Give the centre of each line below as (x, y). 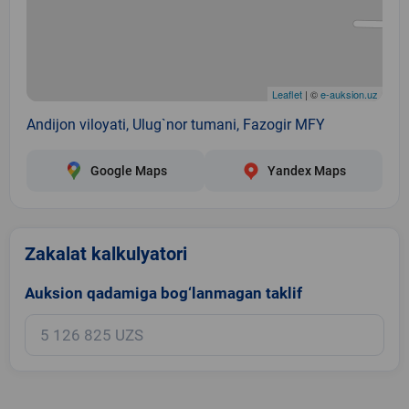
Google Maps (128, 170)
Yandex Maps (306, 170)
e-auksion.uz (349, 94)
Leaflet (287, 94)
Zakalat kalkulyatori (106, 253)
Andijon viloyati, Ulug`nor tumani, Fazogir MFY (176, 124)
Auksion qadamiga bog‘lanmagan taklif (163, 293)
